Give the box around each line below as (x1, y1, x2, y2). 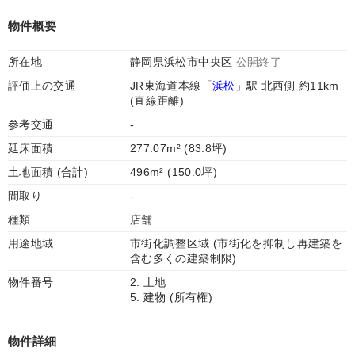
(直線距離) (130, 94, 185, 107)
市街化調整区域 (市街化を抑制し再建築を (130, 237, 343, 250)
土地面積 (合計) (8, 166, 89, 178)
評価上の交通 (8, 79, 77, 92)
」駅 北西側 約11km (235, 79, 339, 92)
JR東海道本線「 (130, 79, 212, 92)
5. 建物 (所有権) (130, 291, 212, 303)
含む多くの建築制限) (130, 252, 237, 265)
